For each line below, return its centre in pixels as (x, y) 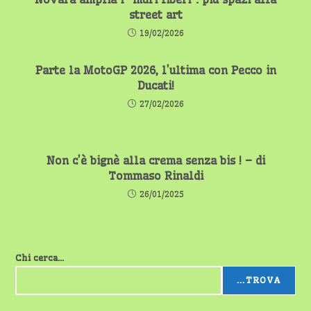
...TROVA (259, 280)
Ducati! (155, 86)
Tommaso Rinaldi (155, 176)
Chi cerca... (40, 258)
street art (155, 15)
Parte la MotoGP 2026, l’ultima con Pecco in (155, 70)
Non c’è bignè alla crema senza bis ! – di (155, 161)
